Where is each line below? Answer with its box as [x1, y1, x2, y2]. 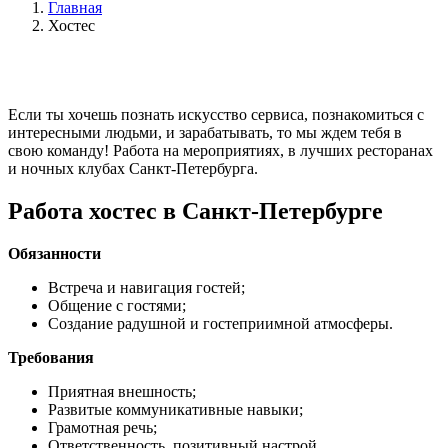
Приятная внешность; [48, 383, 196, 401]
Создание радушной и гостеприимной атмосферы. [48, 315, 393, 333]
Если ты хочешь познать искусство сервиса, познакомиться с [8, 106, 424, 124]
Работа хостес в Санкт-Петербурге [8, 198, 383, 225]
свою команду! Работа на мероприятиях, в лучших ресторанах [8, 142, 433, 160]
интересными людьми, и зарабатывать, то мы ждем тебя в [8, 124, 402, 142]
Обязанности [8, 245, 101, 263]
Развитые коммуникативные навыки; [48, 401, 303, 419]
